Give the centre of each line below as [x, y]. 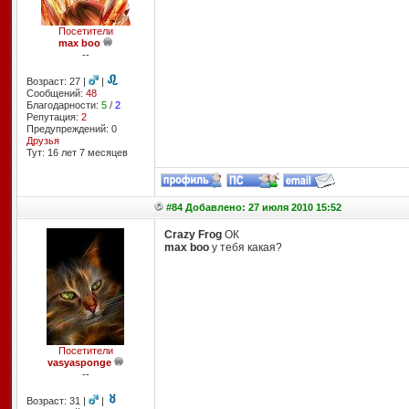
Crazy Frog [193, 235]
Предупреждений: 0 [71, 129]
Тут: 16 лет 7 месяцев [77, 152]
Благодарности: [63, 105]
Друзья [42, 141]
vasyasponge [79, 362]
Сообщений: [56, 93]
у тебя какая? [245, 247]
